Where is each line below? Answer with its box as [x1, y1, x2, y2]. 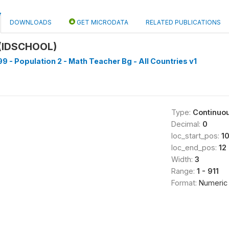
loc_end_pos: [171, 143, 219, 152]
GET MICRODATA [75, 18, 128, 26]
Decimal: [171, 120, 202, 128]
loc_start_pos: [171, 131, 221, 140]
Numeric [198, 178, 227, 187]
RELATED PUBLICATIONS [146, 18, 221, 26]
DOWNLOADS [10, 18, 52, 26]
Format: [171, 178, 199, 187]
